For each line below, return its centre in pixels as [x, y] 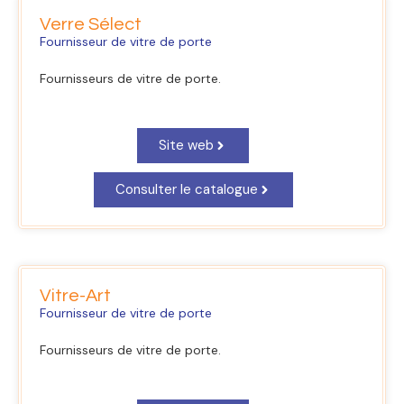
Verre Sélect [91, 24]
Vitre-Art [75, 296]
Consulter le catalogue [186, 189]
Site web [186, 145]
